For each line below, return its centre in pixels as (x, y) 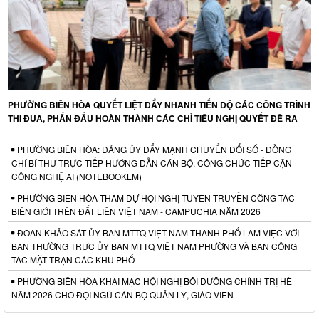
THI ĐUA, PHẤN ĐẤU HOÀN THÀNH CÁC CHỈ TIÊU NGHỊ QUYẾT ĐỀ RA (153, 119)
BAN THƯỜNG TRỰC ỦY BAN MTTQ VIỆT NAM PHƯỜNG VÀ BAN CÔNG (154, 246)
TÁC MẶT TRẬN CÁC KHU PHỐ (73, 260)
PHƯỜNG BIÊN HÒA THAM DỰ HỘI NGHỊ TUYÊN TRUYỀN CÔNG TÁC (155, 198)
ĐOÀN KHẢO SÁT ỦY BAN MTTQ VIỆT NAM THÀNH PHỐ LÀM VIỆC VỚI (157, 233)
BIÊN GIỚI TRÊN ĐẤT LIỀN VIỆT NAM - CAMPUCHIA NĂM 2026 (136, 211)
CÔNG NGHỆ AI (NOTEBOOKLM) (77, 177)
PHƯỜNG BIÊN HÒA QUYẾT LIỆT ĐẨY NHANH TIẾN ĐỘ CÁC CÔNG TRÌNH (159, 105)
